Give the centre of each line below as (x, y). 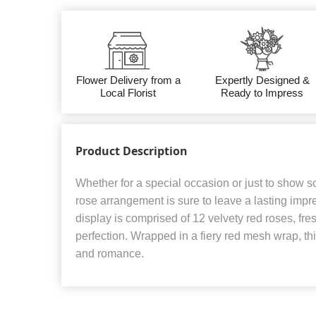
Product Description (132, 151)
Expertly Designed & (262, 80)
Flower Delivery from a (128, 80)
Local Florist (128, 93)
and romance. (110, 254)
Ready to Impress (262, 93)
